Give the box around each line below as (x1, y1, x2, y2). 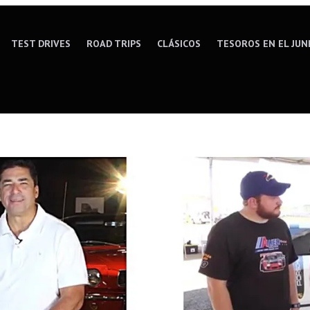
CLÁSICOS (157, 37, 201, 50)
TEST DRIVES (11, 37, 71, 50)
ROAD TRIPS (86, 37, 142, 50)
